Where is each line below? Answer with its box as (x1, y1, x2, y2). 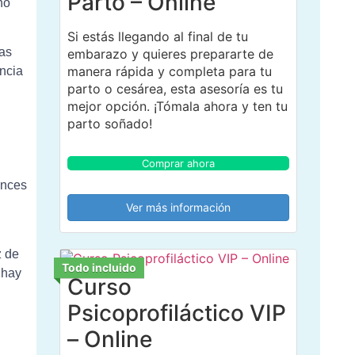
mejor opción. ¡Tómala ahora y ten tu (67, 97, 288, 114)
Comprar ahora (141, 156, 215, 170)
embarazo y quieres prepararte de (67, 45, 273, 62)
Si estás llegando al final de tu (67, 28, 248, 44)
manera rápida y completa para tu (67, 63, 272, 79)
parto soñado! (67, 115, 152, 132)
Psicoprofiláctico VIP (67, 299, 286, 326)
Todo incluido (61, 260, 136, 274)
